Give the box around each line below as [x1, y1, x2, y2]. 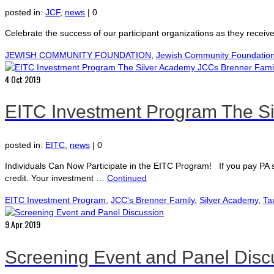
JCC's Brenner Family [111, 195, 194, 206]
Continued [107, 173, 147, 183]
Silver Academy [199, 195, 258, 206]
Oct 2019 [9, 72, 40, 86]
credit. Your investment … [5, 173, 107, 183]
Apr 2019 [9, 218, 40, 231]
